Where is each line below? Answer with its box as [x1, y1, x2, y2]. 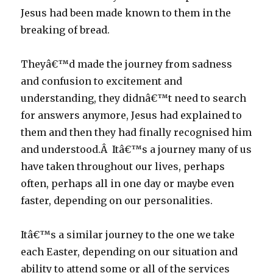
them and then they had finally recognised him [21, 126, 252, 138]
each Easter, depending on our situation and [21, 246, 238, 258]
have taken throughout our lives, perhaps [21, 160, 225, 172]
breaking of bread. [21, 24, 110, 36]
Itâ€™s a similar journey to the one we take [21, 229, 235, 241]
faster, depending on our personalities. [21, 194, 213, 207]
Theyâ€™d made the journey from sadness [21, 58, 233, 70]
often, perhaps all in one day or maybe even [21, 177, 235, 190]
